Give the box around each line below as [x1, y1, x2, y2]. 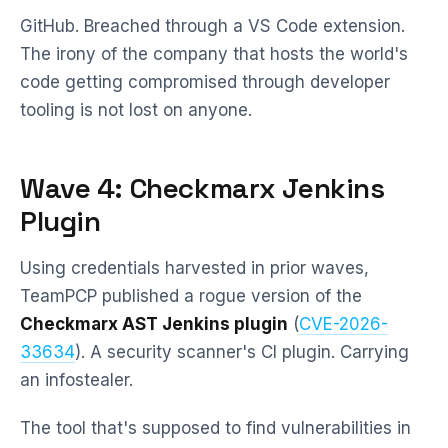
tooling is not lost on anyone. [20, 100, 252, 120]
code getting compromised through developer [20, 72, 390, 92]
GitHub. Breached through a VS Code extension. [20, 16, 405, 36]
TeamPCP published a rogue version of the [20, 286, 362, 306]
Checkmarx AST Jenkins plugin [20, 314, 288, 334]
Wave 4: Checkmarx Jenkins [20, 170, 385, 206]
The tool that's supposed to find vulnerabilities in [20, 418, 411, 438]
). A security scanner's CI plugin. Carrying [75, 342, 409, 362]
